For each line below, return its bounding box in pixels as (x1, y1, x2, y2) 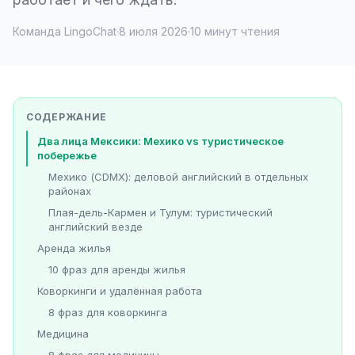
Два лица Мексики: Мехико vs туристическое (37, 135, 284, 148)
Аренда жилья (37, 242, 111, 255)
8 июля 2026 (119, 25, 188, 38)
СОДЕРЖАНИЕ (26, 111, 108, 123)
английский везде (48, 220, 143, 234)
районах (48, 185, 91, 198)
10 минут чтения (190, 25, 280, 38)
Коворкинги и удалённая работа (37, 284, 202, 298)
